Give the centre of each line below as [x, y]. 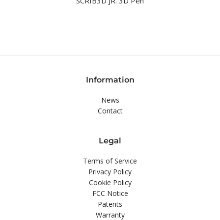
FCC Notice [110, 193]
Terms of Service [110, 161]
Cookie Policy [110, 182]
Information [110, 80]
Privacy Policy [110, 171]
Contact [110, 110]
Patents [110, 204]
